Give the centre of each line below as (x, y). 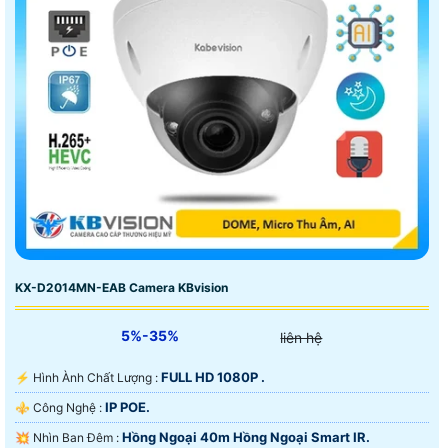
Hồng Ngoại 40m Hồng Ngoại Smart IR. (246, 436)
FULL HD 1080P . (213, 376)
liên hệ (301, 337)
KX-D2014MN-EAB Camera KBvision (121, 287)
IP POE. (127, 406)
